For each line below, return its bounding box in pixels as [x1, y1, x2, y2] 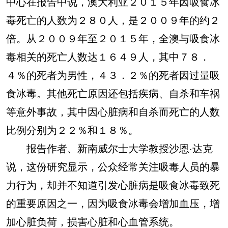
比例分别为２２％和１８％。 [6, 122, 138, 137]
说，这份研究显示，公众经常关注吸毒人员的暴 [6, 159, 220, 174]
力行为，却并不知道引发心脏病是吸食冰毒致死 [6, 177, 220, 192]
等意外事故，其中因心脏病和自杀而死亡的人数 [6, 104, 220, 119]
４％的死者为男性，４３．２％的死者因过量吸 [6, 67, 220, 82]
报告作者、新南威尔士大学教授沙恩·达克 [6, 140, 213, 155]
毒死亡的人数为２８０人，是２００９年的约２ [6, 12, 220, 27]
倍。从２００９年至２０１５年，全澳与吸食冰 [6, 31, 220, 45]
